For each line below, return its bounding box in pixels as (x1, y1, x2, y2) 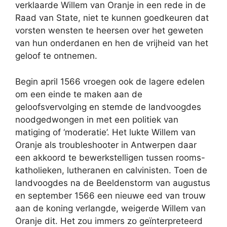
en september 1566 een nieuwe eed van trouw (15, 190, 206, 201)
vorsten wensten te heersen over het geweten (15, 25, 203, 35)
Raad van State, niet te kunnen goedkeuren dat (15, 13, 209, 23)
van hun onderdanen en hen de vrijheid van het (15, 38, 208, 48)
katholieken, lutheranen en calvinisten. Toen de (15, 165, 207, 175)
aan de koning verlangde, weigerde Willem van (15, 203, 206, 213)
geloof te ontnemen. (15, 51, 97, 61)
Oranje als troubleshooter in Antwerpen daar (15, 139, 197, 150)
